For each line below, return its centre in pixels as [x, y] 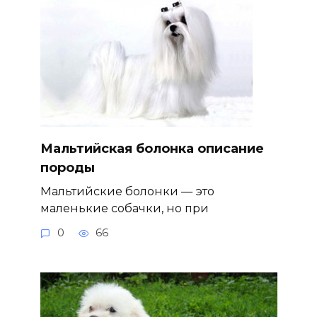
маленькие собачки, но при [124, 208]
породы [67, 168]
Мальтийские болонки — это [127, 191]
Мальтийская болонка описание [152, 149]
